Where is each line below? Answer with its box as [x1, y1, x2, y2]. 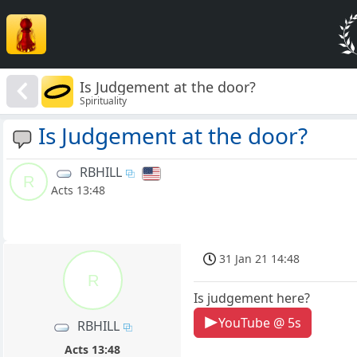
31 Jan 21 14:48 [219, 251, 300, 267]
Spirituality [80, 93, 127, 108]
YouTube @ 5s [218, 313, 302, 331]
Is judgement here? [194, 288, 311, 307]
